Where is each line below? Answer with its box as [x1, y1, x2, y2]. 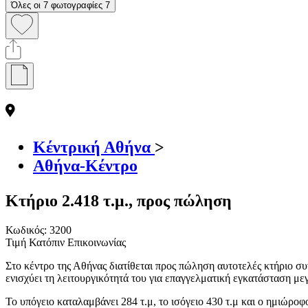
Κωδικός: [5, 223, 49, 236]
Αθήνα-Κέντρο [33, 156, 137, 175]
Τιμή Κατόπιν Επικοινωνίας [5, 236, 126, 248]
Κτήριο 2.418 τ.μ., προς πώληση [5, 191, 232, 210]
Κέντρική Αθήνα [33, 137, 155, 156]
